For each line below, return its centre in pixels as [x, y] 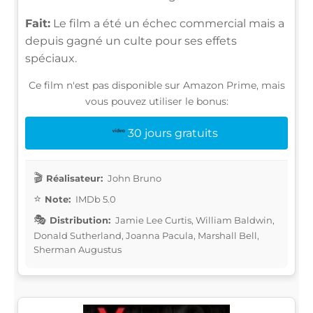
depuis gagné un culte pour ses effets [131, 41]
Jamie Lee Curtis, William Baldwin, [194, 220]
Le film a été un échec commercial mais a [167, 23]
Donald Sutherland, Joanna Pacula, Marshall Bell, [146, 235]
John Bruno [133, 178]
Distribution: [80, 220]
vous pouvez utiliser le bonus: [156, 101]
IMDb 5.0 [95, 199]
